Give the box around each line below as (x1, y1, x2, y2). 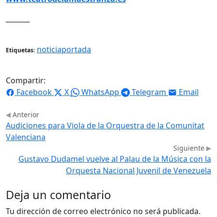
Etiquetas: (6, 46, 35, 54)
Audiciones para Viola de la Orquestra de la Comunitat (6, 120, 204, 131)
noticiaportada (37, 44, 91, 55)
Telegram (132, 86, 166, 97)
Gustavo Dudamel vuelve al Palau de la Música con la (18, 153, 211, 164)
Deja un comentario (6, 186, 111, 202)
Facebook (16, 86, 52, 97)
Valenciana (6, 131, 46, 142)
